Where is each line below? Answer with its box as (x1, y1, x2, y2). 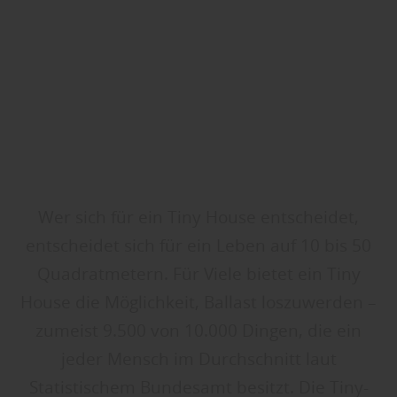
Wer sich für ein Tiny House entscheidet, (38, 206, 359, 230)
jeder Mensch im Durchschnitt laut (60, 347, 337, 371)
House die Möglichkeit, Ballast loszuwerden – (20, 291, 377, 315)
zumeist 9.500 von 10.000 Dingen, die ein (35, 319, 362, 343)
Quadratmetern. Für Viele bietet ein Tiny (36, 262, 361, 286)
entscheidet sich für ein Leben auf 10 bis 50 (26, 234, 371, 258)
